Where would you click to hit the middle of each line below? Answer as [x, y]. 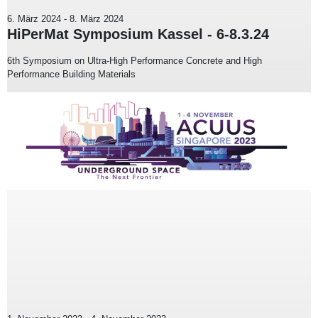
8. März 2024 [97, 19]
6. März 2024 [34, 19]
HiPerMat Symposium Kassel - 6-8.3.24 [138, 34]
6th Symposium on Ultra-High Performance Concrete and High [135, 61]
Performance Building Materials [71, 75]
